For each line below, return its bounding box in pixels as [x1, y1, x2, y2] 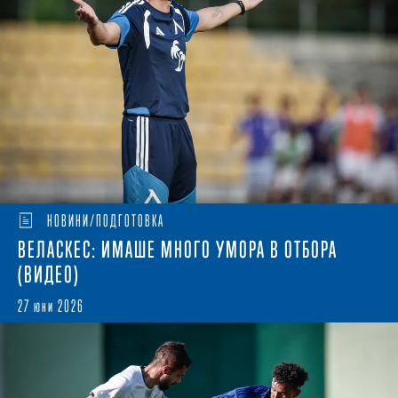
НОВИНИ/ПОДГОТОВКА [46, 211, 164, 230]
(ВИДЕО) [18, 260, 80, 288]
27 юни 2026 [18, 296, 84, 315]
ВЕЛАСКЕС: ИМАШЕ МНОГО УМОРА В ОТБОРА [18, 235, 338, 263]
